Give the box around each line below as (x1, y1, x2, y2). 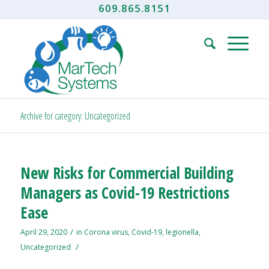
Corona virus (83, 227, 128, 237)
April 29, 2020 (20, 227, 67, 237)
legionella (165, 227, 199, 237)
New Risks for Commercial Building (20, 162, 234, 184)
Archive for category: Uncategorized (20, 109, 130, 122)
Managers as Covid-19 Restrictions (20, 182, 229, 204)
